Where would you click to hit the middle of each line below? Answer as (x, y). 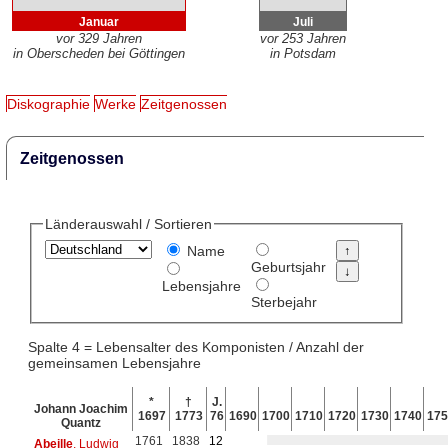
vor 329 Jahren (98, 39)
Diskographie (49, 104)
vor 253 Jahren (302, 39)
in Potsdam (302, 54)
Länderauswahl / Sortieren (128, 224)
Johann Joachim (80, 408)
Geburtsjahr (288, 267)
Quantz (80, 422)
